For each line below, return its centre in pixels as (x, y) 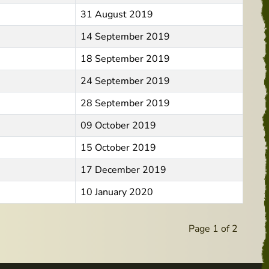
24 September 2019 (125, 81)
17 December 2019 (123, 170)
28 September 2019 (125, 103)
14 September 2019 (125, 37)
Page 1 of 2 (213, 229)
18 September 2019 (125, 59)
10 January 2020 (117, 192)
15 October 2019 (118, 148)
